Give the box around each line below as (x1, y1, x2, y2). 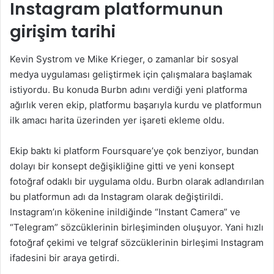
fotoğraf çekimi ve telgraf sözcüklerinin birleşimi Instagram (10, 236, 264, 248)
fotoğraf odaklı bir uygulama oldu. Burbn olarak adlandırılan (10, 175, 264, 187)
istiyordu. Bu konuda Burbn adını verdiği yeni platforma (10, 83, 247, 95)
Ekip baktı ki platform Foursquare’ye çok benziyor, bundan (10, 144, 259, 157)
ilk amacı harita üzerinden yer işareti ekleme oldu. (10, 114, 224, 126)
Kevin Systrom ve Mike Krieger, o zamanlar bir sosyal (10, 53, 239, 65)
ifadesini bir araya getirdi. (10, 251, 119, 264)
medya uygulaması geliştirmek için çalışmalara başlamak (10, 68, 252, 80)
